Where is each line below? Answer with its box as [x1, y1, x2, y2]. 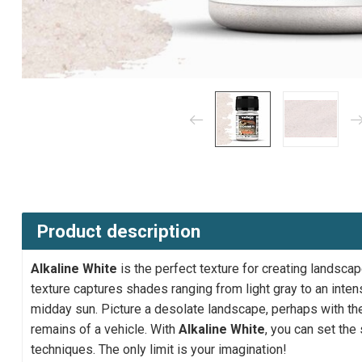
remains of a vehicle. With [31, 322, 179, 338]
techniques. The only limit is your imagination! [31, 342, 287, 358]
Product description [37, 221, 201, 242]
